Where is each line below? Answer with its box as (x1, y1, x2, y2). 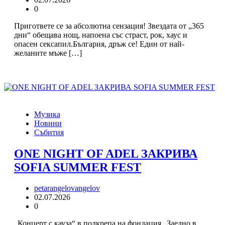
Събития (34, 128, 64, 137)
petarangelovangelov (34, 184, 100, 193)
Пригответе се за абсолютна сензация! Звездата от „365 (14, 21, 204, 30)
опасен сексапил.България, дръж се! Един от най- (14, 39, 184, 48)
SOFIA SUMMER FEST (14, 160, 141, 174)
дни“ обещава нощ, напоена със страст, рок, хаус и (14, 30, 187, 39)
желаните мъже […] (14, 48, 82, 57)
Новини (34, 119, 62, 128)
